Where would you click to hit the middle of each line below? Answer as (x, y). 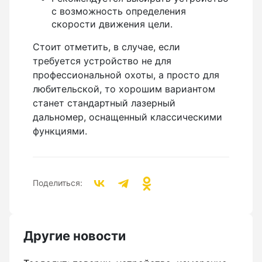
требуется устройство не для (102, 61)
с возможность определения (119, 11)
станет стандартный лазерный (104, 103)
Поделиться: (58, 183)
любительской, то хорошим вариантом (124, 89)
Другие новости (75, 236)
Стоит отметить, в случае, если (106, 46)
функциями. (61, 131)
